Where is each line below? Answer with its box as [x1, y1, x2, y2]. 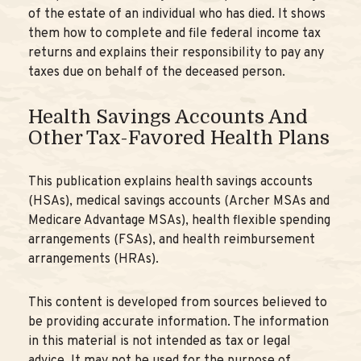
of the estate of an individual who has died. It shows [28, 6, 326, 23]
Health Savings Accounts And [28, 106, 308, 128]
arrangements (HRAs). [28, 251, 159, 268]
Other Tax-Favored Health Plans [28, 127, 330, 149]
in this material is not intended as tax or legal [28, 334, 291, 350]
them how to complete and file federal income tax [28, 26, 321, 42]
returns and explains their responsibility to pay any [28, 45, 324, 61]
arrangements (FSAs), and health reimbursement [28, 232, 315, 248]
